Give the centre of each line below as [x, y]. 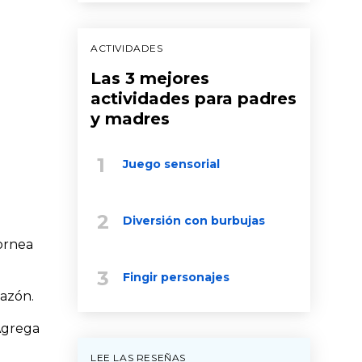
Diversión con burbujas [194, 220]
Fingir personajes [176, 277]
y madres [130, 118]
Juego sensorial [171, 164]
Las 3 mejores [150, 78]
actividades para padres [194, 98]
